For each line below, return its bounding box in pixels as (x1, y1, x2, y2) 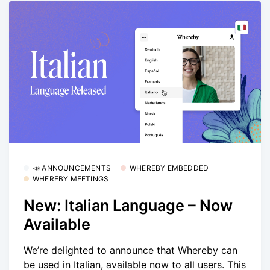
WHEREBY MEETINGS (33, 174, 109, 183)
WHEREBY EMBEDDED (130, 163, 209, 172)
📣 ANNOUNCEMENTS (33, 163, 111, 172)
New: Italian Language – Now (24, 196, 233, 215)
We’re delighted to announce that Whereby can (24, 243, 237, 256)
